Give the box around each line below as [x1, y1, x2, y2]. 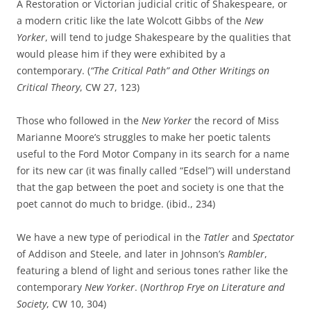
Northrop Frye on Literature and [143, 280, 285, 294]
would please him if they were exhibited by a [17, 47, 226, 60]
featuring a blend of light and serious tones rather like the [17, 264, 288, 277]
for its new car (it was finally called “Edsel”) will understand [17, 164, 291, 177]
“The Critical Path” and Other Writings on [90, 64, 269, 77]
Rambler [228, 247, 264, 260]
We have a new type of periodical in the [17, 230, 203, 244]
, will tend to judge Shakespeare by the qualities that [45, 31, 291, 44]
